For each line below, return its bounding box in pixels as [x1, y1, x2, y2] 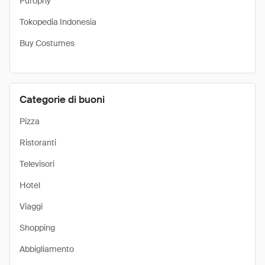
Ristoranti [20, 137, 56, 148]
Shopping [20, 222, 55, 233]
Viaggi [20, 201, 43, 212]
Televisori [20, 159, 54, 169]
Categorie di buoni [20, 93, 105, 106]
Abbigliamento [20, 244, 74, 254]
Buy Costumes [20, 38, 75, 49]
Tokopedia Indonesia [20, 17, 96, 27]
